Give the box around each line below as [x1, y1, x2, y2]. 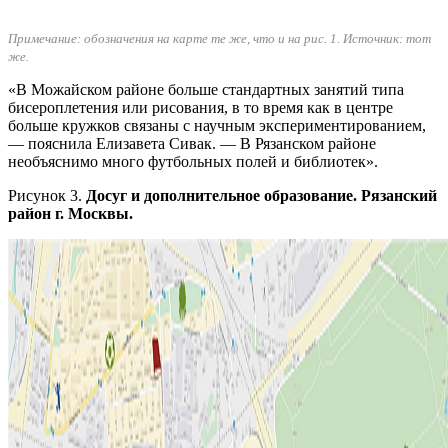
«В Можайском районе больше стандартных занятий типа [8, 81, 404, 99]
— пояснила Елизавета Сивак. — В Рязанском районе [8, 135, 376, 153]
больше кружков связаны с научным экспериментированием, [8, 117, 426, 135]
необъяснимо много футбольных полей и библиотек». [8, 153, 378, 171]
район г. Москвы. [8, 205, 133, 223]
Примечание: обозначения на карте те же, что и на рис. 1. [8, 31, 343, 47]
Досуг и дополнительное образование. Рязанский [86, 187, 437, 205]
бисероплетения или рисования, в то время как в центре [8, 99, 393, 117]
